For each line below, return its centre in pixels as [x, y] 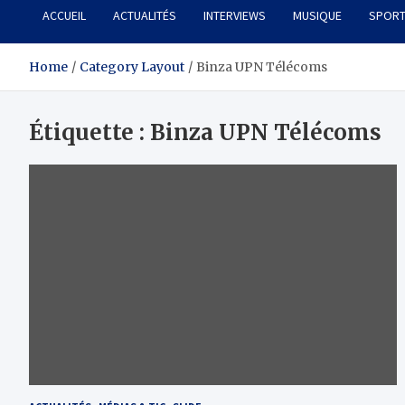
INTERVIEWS [235, 16]
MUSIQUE [317, 16]
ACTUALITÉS [145, 16]
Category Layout [132, 67]
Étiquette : [89, 133]
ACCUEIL [64, 16]
